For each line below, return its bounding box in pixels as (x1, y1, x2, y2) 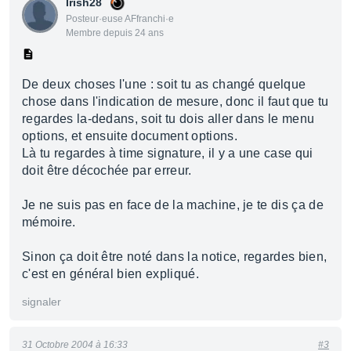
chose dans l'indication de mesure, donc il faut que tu (22, 95, 329, 108)
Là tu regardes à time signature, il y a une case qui (22, 147, 313, 160)
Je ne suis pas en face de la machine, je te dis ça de (22, 198, 324, 212)
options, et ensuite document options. (22, 129, 237, 143)
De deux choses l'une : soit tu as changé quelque (22, 78, 306, 91)
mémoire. (22, 215, 76, 229)
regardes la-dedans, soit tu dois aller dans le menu (22, 112, 315, 125)
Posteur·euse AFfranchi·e (66, 13, 174, 24)
